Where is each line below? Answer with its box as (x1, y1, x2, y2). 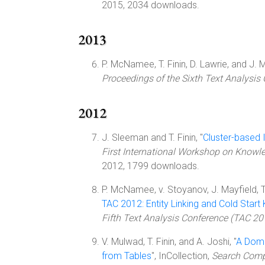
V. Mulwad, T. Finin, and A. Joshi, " (102, 236, 236, 247)
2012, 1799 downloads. (102, 160, 199, 172)
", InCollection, (151, 250, 212, 261)
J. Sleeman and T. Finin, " (102, 132, 203, 143)
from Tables (102, 250, 151, 261)
